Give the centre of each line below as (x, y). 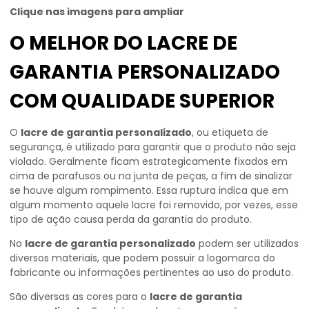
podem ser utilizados (247, 243)
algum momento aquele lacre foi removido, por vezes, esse (154, 205)
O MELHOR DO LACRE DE (123, 43)
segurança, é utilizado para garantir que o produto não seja (153, 147)
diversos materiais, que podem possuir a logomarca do (142, 258)
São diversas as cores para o (80, 297)
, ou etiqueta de (230, 132)
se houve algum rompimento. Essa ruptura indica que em (149, 190)
